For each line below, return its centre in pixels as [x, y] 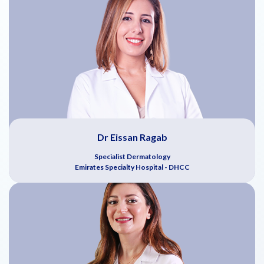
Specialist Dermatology [132, 156]
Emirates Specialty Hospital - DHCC [132, 167]
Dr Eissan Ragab [132, 137]
